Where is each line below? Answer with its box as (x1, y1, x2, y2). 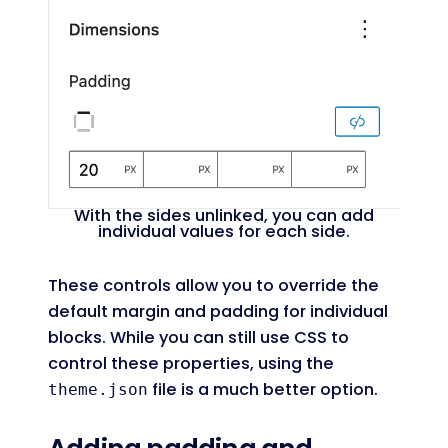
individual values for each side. (98, 220, 350, 244)
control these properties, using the (48, 351, 334, 375)
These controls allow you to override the (48, 273, 379, 297)
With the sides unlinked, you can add (74, 204, 374, 228)
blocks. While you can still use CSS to (48, 325, 349, 349)
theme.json (48, 379, 148, 399)
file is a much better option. (148, 377, 378, 401)
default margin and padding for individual (48, 299, 388, 323)
